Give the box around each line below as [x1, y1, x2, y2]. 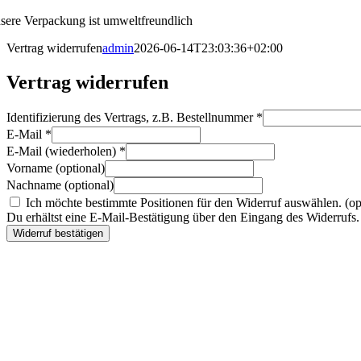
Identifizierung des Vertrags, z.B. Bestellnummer [6, 110, 256, 124]
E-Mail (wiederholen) [6, 143, 119, 158]
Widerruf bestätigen [13, 226, 103, 239]
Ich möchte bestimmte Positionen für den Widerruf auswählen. [23, 195, 345, 210]
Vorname [6, 160, 56, 175]
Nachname [6, 177, 64, 192]
